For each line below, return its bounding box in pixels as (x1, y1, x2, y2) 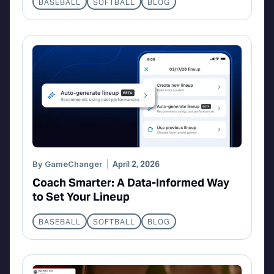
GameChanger (45, 159, 102, 169)
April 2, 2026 (113, 159, 160, 170)
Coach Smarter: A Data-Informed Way (32, 176, 229, 190)
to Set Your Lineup (32, 190, 130, 204)
